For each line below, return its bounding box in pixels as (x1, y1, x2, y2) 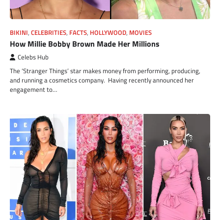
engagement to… (10, 84, 57, 95)
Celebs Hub (18, 53, 49, 62)
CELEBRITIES (31, 28, 66, 38)
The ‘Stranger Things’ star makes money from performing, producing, (10, 66, 200, 76)
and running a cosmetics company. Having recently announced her (10, 75, 194, 85)
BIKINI (10, 28, 28, 38)
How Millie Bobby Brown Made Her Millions (10, 38, 160, 50)
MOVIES (129, 28, 152, 38)
